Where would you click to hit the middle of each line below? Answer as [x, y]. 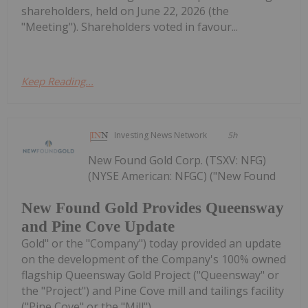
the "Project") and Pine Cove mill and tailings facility [153, 290]
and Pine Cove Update [98, 226]
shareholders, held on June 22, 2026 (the [125, 11]
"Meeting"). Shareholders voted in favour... [130, 26]
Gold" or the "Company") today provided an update [151, 243]
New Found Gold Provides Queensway [153, 208]
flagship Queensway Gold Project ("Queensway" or [150, 275]
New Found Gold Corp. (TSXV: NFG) [177, 160]
